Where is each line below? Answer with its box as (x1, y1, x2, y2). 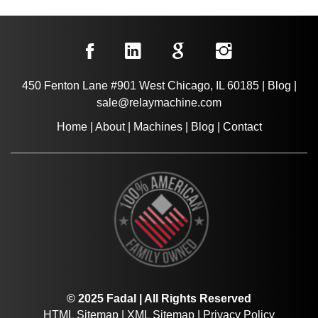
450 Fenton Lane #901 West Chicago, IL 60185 (21, 79, 259, 92)
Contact (222, 120, 262, 133)
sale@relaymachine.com (97, 96, 221, 109)
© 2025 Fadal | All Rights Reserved (67, 292, 251, 305)
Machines (133, 120, 182, 133)
